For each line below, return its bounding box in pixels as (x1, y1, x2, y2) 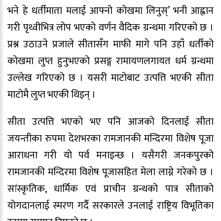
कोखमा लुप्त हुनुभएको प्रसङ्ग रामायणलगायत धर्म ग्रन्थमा (7, 53, 214, 70)
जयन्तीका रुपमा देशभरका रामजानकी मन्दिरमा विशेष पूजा (7, 130, 214, 147)
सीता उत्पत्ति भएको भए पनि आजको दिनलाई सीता (7, 113, 214, 130)
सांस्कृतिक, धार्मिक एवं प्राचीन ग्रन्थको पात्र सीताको (7, 180, 214, 197)
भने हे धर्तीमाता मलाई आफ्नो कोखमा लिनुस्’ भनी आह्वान (7, 2, 214, 20)
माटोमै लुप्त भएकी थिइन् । (7, 86, 96, 104)
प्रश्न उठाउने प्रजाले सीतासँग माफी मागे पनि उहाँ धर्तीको (7, 36, 214, 53)
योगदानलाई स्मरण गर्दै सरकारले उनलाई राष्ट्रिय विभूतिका (7, 197, 214, 214)
